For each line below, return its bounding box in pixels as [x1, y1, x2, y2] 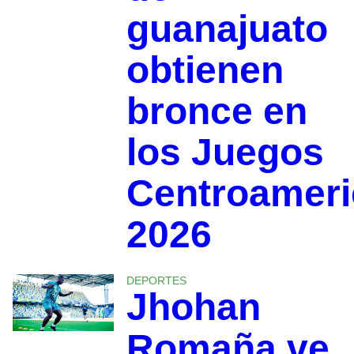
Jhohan [126, 285, 261, 328]
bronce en [126, 89, 307, 132]
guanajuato [126, 7, 328, 50]
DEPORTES [126, 273, 186, 287]
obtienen [126, 48, 284, 91]
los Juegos [126, 130, 324, 173]
